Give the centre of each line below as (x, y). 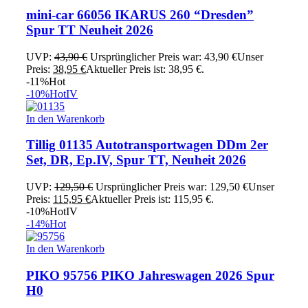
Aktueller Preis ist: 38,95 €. (145, 69)
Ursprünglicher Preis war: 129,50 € (172, 187)
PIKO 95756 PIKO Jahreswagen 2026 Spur (150, 275)
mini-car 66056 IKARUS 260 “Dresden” (140, 14)
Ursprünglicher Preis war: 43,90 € (164, 56)
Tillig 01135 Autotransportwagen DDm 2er (147, 145)
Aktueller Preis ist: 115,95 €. (152, 199)
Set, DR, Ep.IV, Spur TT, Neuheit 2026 (136, 160)
